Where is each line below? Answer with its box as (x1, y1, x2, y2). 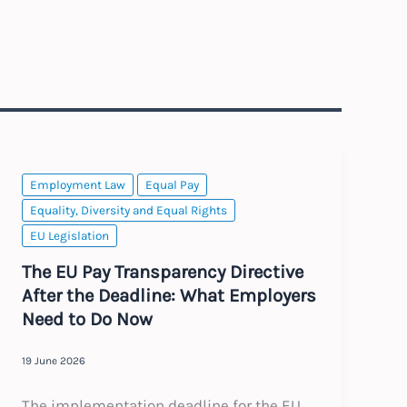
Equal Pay (145, 178, 200, 193)
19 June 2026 (22, 354, 86, 368)
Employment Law (30, 178, 126, 193)
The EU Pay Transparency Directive (22, 260, 304, 283)
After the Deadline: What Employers (22, 283, 317, 306)
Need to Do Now (22, 307, 154, 330)
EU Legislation (30, 229, 110, 243)
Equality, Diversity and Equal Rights (30, 203, 228, 218)
